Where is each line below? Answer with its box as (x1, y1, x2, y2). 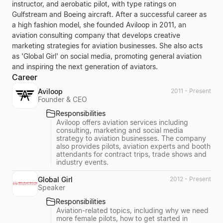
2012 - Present (170, 175, 211, 183)
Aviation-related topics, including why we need (56, 206, 209, 215)
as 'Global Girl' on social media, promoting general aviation (12, 52, 202, 60)
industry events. (56, 158, 109, 166)
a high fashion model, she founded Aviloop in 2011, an (12, 20, 186, 29)
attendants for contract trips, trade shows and (56, 150, 207, 158)
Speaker (38, 183, 65, 192)
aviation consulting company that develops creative (12, 31, 180, 39)
